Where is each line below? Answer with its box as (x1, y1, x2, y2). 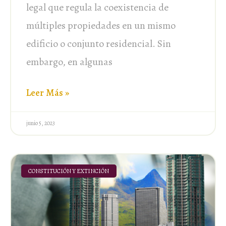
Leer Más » (26, 86, 69, 99)
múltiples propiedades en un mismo (26, 18, 176, 32)
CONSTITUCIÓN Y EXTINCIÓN (28, 166, 109, 175)
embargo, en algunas (26, 54, 112, 69)
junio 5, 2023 (26, 119, 55, 127)
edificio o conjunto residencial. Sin (26, 36, 171, 50)
